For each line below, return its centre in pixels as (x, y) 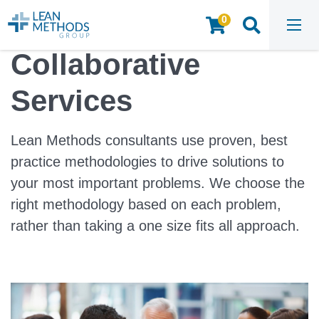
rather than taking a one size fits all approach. (155, 226)
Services (72, 101)
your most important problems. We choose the (158, 183)
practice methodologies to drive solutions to (147, 162)
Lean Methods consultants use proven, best (149, 140)
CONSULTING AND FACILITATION (137, 40)
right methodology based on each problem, (146, 204)
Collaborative (105, 64)
